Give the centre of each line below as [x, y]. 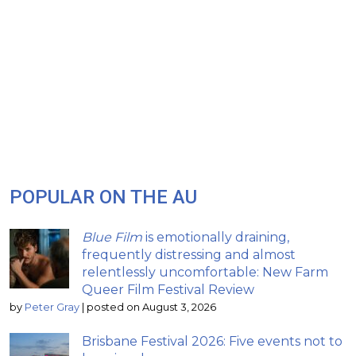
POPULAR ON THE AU [103, 197]
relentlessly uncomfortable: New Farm [205, 272]
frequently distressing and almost [189, 254]
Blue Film [112, 237]
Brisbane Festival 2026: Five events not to [212, 341]
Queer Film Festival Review [168, 289]
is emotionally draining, [216, 237]
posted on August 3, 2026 [151, 307]
